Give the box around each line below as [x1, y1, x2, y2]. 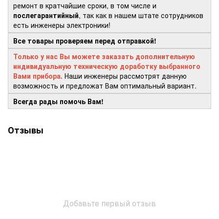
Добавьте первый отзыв [63, 197, 156, 209]
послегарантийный [13, 10, 79, 20]
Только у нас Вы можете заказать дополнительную [13, 51, 195, 61]
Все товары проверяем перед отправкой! [13, 35, 156, 45]
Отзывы [8, 123, 44, 136]
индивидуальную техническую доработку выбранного [13, 61, 200, 71]
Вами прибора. [13, 70, 63, 81]
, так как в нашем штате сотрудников [79, 10, 203, 20]
